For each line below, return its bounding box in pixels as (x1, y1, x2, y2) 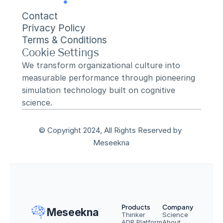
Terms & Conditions (22, 34, 107, 46)
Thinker (121, 211, 145, 219)
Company (162, 203, 193, 211)
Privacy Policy (22, 22, 86, 34)
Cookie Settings (22, 47, 99, 58)
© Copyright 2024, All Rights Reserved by (39, 125, 182, 135)
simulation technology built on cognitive (22, 85, 175, 95)
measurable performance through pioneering (22, 73, 195, 83)
